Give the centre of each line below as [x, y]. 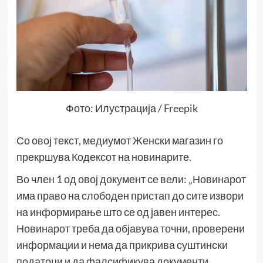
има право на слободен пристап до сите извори [130, 195]
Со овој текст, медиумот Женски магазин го [119, 140]
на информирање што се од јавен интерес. [118, 212]
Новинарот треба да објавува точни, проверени [130, 228]
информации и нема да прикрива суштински [122, 245]
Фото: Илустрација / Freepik [131, 108]
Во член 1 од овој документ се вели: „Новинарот [131, 179]
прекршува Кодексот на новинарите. [104, 156]
